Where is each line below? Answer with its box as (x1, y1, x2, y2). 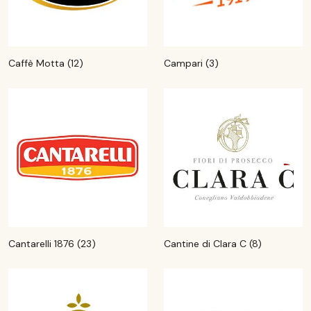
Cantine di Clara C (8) (164, 237, 262, 250)
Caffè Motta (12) (8, 57, 83, 69)
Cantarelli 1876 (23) (8, 237, 96, 250)
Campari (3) (164, 57, 219, 69)
